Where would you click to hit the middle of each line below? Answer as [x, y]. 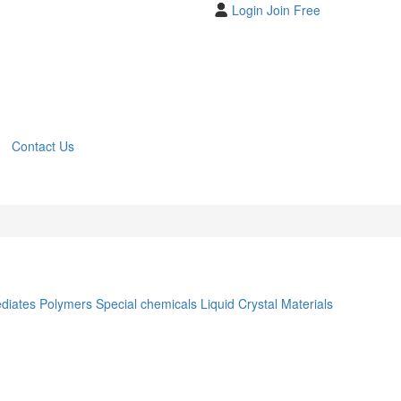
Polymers [66, 304]
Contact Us [43, 146]
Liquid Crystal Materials [267, 304]
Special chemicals [146, 304]
